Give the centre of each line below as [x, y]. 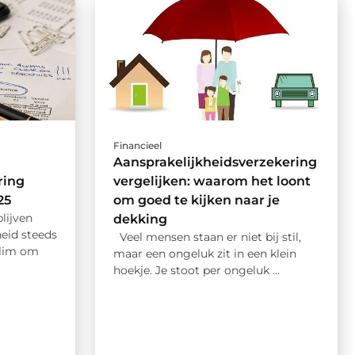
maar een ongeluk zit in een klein [204, 253]
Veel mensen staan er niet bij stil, [207, 237]
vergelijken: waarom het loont [212, 181]
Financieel [137, 145]
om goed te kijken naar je [196, 200]
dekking [140, 219]
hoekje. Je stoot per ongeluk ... [196, 270]
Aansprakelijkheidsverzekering [215, 162]
